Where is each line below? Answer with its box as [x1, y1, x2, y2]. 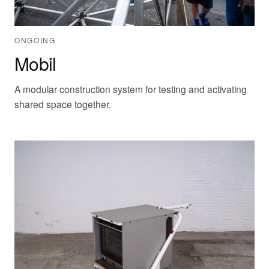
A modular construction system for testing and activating [14, 82, 247, 95]
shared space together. [14, 97, 111, 110]
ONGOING [14, 34, 56, 45]
